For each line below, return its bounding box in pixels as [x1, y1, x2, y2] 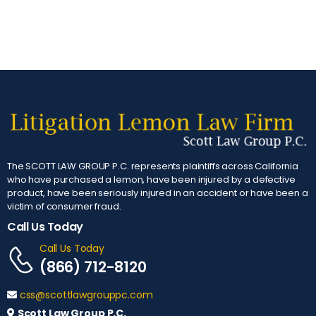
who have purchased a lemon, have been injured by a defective [7, 173, 296, 187]
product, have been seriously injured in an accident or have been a [7, 186, 308, 200]
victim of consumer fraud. [7, 200, 121, 214]
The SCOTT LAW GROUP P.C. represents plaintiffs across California [7, 159, 299, 174]
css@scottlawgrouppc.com [19, 288, 153, 303]
